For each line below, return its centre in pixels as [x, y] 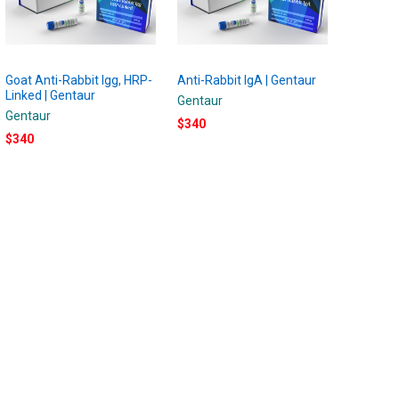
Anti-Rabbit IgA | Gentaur [247, 80]
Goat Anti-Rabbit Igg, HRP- [79, 80]
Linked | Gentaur [51, 95]
